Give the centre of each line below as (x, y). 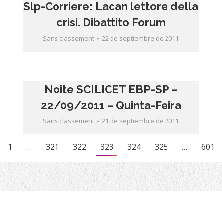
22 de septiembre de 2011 (140, 38)
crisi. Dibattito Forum (111, 22)
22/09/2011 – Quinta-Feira (111, 105)
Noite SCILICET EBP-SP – (111, 89)
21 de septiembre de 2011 (140, 121)
